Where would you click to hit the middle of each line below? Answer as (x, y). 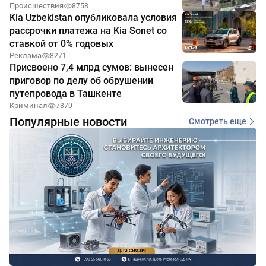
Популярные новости (68, 121)
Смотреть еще (218, 121)
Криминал (28, 105)
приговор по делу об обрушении (81, 80)
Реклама (26, 55)
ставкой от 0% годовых (61, 43)
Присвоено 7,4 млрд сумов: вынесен (91, 67)
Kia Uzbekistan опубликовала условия (93, 17)
